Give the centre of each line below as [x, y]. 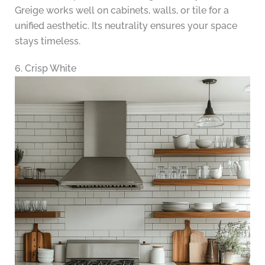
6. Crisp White [45, 69]
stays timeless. [47, 41]
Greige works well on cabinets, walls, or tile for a [122, 11]
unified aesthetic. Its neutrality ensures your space [126, 26]
